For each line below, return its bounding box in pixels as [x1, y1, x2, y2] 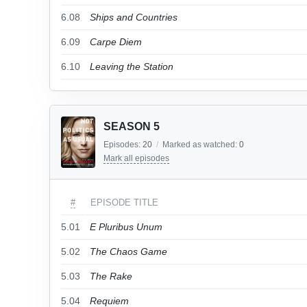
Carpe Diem [90, 36, 142, 47]
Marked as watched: [162, 140, 239, 149]
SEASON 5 [103, 121, 160, 132]
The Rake [90, 271, 132, 282]
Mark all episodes [103, 153, 169, 163]
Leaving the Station [90, 61, 173, 72]
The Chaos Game [90, 246, 167, 257]
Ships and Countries [90, 12, 177, 23]
